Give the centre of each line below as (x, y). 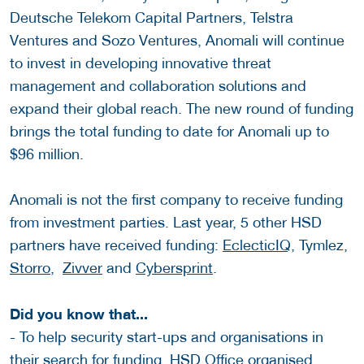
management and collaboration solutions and (158, 86)
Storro (30, 268)
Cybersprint (174, 268)
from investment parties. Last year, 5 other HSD (166, 223)
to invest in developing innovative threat (141, 63)
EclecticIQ (257, 245)
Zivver (82, 268)
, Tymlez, (321, 245)
